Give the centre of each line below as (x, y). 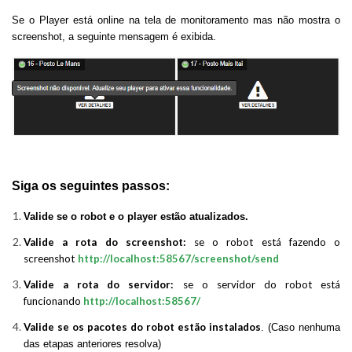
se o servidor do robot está (261, 284)
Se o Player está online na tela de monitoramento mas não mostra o (176, 20)
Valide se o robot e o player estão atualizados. (136, 216)
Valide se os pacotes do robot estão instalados (142, 326)
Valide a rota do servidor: (103, 284)
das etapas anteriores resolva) (92, 343)
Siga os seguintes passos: (91, 185)
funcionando (52, 301)
